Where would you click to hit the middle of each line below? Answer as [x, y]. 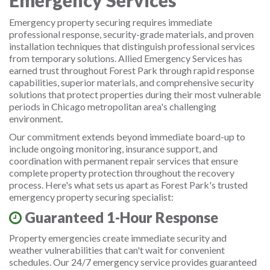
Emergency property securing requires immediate [111, 22]
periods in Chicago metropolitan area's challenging [113, 106]
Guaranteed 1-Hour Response [120, 217]
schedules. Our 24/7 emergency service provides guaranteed [133, 262]
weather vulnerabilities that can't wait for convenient [117, 250]
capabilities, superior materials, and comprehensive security [131, 82]
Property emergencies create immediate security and [118, 238]
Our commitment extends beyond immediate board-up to [127, 137]
